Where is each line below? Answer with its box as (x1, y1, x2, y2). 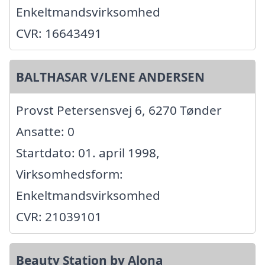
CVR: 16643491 (16, 25, 102, 42)
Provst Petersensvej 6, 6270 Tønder (16, 102, 222, 119)
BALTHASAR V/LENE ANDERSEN (16, 69, 205, 86)
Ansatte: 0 (16, 123, 75, 140)
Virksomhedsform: (16, 166, 123, 183)
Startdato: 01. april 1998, (16, 144, 160, 161)
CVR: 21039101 (16, 208, 102, 225)
